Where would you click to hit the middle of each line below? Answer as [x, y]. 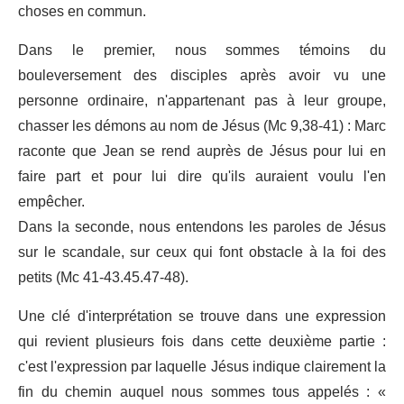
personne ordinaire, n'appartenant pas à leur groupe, [202, 101]
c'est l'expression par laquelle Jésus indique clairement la [202, 367]
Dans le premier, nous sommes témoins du [202, 50]
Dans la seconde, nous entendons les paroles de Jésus [202, 227]
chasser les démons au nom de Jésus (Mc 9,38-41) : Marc [202, 126]
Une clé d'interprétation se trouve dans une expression [202, 316]
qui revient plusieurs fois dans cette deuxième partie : [202, 341]
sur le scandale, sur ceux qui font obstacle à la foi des [202, 252]
